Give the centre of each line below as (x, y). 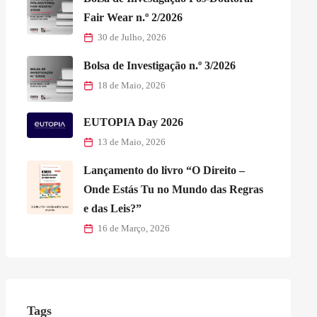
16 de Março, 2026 (133, 228)
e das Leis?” (112, 208)
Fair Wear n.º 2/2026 (133, 17)
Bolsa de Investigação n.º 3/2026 (159, 65)
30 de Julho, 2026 (132, 37)
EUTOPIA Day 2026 (133, 122)
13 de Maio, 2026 (131, 142)
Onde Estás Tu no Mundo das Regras (173, 189)
